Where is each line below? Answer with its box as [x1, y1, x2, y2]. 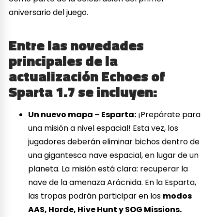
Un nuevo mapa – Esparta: [28, 109, 137, 121]
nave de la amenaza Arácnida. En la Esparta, [28, 177, 197, 188]
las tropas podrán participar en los [28, 190, 163, 202]
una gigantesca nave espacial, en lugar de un [28, 150, 199, 161]
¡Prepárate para [136, 109, 201, 121]
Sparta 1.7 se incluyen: [9, 80, 158, 102]
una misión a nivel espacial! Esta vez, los [28, 123, 179, 134]
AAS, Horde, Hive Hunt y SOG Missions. [28, 204, 182, 216]
